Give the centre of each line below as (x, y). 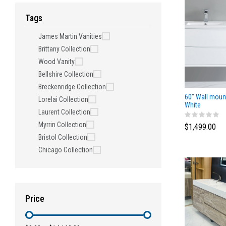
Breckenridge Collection (72, 87)
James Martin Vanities (70, 36)
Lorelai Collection (63, 99)
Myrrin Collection (62, 125)
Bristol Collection (63, 137)
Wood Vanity (56, 62)
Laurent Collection (64, 112)
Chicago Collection (66, 150)
